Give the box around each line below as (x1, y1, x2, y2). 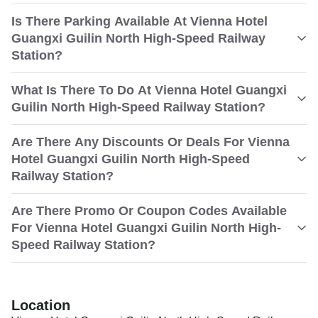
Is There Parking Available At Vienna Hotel (11, 14, 268, 28)
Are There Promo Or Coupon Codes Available (11, 204, 287, 218)
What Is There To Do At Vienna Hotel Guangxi (11, 83, 287, 97)
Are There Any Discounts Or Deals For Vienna (11, 135, 290, 149)
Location (11, 297, 70, 313)
